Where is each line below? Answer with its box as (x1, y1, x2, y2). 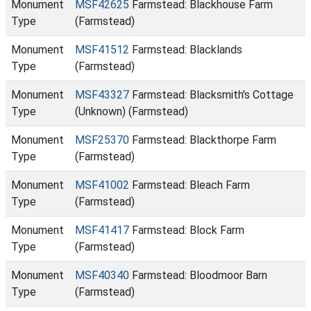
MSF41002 (75, 178, 129, 192)
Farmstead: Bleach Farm (129, 178, 250, 192)
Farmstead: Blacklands (129, 43, 242, 56)
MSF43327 (75, 88, 129, 101)
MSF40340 (75, 269, 129, 282)
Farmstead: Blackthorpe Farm (129, 133, 276, 146)
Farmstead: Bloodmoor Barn (129, 269, 267, 282)
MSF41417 (75, 224, 129, 237)
